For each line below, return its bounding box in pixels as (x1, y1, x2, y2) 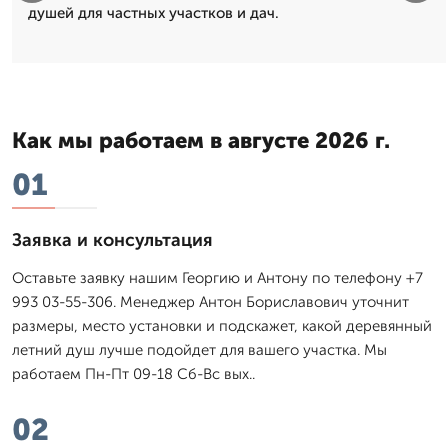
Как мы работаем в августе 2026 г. (12, 126, 390, 154)
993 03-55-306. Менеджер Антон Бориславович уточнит (12, 292, 409, 311)
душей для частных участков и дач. (28, 3, 279, 22)
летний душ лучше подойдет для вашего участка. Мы (12, 340, 387, 359)
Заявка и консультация (12, 228, 213, 251)
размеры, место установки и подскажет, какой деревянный (12, 316, 432, 335)
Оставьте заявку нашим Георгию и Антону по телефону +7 (12, 268, 423, 287)
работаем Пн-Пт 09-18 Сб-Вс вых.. (12, 364, 255, 383)
